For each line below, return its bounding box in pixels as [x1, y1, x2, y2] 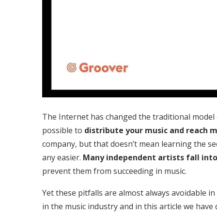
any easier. [42, 152, 81, 163]
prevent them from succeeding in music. [42, 165, 186, 176]
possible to [42, 124, 84, 136]
